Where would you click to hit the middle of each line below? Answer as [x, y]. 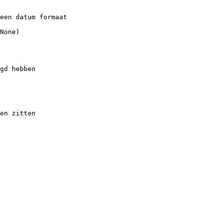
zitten [24, 113]
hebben [24, 69]
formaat [53, 17]
